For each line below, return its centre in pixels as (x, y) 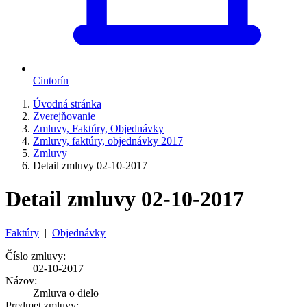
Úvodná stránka (67, 104)
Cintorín (51, 81)
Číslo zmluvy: (36, 256)
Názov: (21, 280)
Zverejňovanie (64, 116)
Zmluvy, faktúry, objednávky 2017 (108, 141)
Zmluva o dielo (66, 293)
